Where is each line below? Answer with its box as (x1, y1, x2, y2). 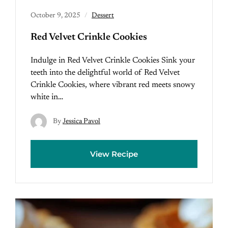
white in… (31, 93, 63, 101)
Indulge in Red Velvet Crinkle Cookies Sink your (31, 56, 195, 65)
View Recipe (90, 149, 138, 159)
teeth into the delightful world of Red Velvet (31, 69, 180, 77)
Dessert (92, 12, 114, 19)
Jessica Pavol (63, 118, 100, 125)
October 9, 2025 (31, 12, 80, 19)
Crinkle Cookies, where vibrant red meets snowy (31, 81, 195, 89)
